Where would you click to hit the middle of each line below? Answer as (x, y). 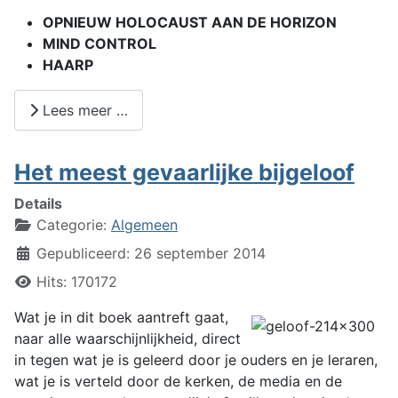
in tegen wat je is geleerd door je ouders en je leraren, (196, 359)
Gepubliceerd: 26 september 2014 (151, 253)
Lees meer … (83, 111)
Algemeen (144, 224)
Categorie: (72, 224)
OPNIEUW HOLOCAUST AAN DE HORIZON (190, 23)
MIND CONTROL (99, 44)
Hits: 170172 (77, 281)
